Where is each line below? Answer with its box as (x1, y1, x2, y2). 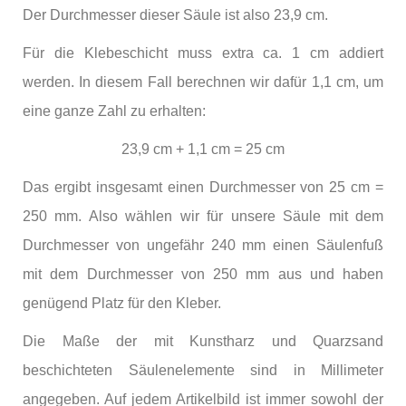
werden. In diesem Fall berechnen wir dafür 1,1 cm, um (23, 73, 383, 90)
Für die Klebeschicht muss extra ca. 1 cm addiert (23, 44, 383, 61)
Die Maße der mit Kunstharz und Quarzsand (23, 333, 383, 349)
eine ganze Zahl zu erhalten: (23, 102, 206, 119)
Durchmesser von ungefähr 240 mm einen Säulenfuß (23, 237, 383, 253)
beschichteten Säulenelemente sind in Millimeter (23, 362, 383, 378)
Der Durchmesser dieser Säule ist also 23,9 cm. (23, 6, 328, 23)
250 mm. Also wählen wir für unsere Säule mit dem (23, 208, 383, 224)
